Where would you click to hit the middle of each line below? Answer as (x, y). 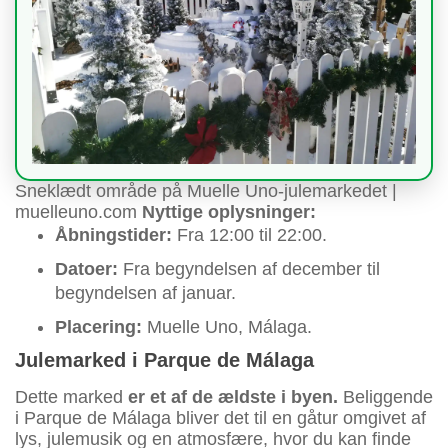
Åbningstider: (116, 235)
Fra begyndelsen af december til (249, 269)
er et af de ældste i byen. (230, 397)
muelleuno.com (78, 212)
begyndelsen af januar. (145, 293)
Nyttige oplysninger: (229, 212)
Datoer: (86, 269)
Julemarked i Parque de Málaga (164, 360)
